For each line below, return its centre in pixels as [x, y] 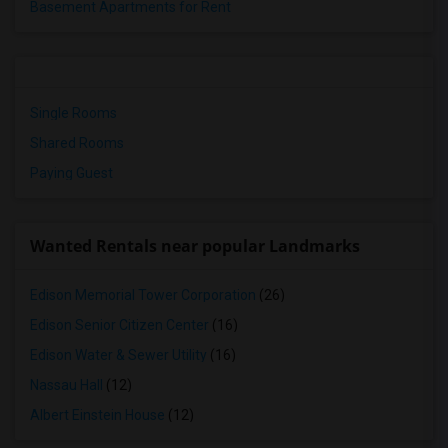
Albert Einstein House [97, 415]
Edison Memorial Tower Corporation [143, 295]
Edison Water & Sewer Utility [118, 355]
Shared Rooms [77, 143]
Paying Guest [71, 173]
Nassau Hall [66, 385]
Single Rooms [73, 113]
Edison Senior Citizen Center [119, 325]
